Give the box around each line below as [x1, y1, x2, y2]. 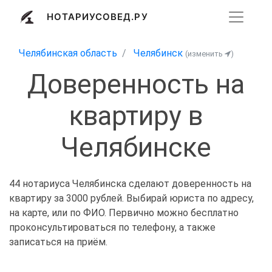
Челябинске [61, 132, 211, 164]
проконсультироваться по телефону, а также [9, 222, 216, 234]
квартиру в [69, 100, 203, 132]
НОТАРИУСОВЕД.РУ [46, 10, 148, 22]
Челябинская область [19, 47, 117, 59]
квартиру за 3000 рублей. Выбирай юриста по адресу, [9, 192, 254, 205]
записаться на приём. [9, 236, 107, 248]
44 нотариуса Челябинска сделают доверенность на [9, 178, 251, 190]
